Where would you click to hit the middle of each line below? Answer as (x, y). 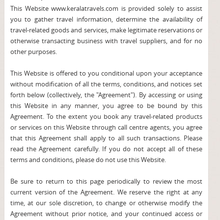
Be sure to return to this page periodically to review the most (106, 181)
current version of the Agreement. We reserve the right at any (106, 192)
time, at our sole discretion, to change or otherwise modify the (106, 203)
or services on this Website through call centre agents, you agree (106, 127)
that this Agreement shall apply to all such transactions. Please (106, 138)
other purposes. (34, 52)
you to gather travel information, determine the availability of (106, 19)
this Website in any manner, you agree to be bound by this (106, 106)
